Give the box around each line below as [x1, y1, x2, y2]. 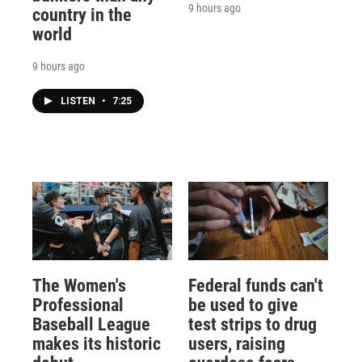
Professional [32, 294, 124, 315]
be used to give [187, 294, 298, 315]
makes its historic [32, 333, 161, 354]
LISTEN [61, 95, 98, 107]
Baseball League [32, 314, 150, 335]
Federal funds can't [187, 275, 323, 296]
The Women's [32, 275, 126, 296]
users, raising [187, 333, 285, 354]
